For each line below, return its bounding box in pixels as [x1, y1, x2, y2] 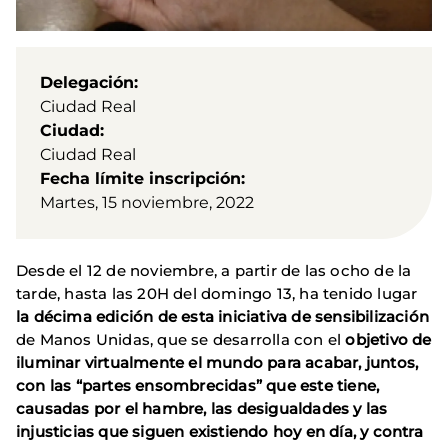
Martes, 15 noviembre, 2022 [40, 192, 254, 212]
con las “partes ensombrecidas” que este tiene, [16, 375, 380, 395]
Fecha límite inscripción [40, 168, 241, 188]
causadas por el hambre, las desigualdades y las [16, 398, 388, 418]
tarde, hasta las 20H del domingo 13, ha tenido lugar [16, 283, 418, 303]
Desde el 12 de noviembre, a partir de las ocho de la [16, 260, 412, 280]
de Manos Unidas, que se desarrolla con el [16, 329, 346, 349]
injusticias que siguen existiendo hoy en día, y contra [16, 421, 423, 441]
